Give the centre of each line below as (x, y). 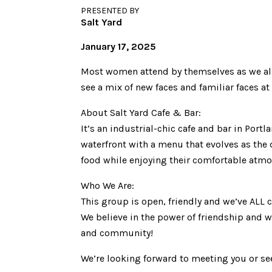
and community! (117, 233)
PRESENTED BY (110, 10)
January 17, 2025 (119, 46)
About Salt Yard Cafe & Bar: (141, 112)
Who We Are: (108, 185)
